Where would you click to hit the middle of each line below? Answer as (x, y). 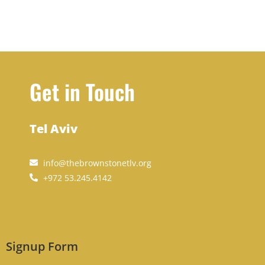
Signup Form (42, 246)
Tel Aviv (54, 128)
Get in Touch (82, 91)
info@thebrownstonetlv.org (97, 163)
